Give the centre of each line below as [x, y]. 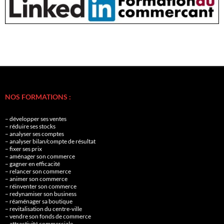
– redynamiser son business [41, 194]
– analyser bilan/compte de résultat [50, 141]
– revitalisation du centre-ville [43, 209]
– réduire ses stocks [30, 126]
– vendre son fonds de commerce [48, 216]
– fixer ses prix [23, 149]
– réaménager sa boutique [39, 201]
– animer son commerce [36, 179]
